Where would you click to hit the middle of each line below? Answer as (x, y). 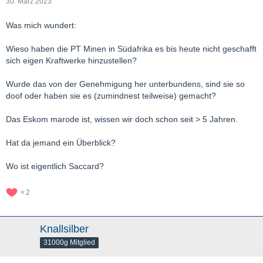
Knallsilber (64, 229)
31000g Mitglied (69, 242)
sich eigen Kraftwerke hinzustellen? (71, 60)
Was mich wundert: (41, 25)
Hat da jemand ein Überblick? (61, 143)
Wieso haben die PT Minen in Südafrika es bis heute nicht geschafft (131, 49)
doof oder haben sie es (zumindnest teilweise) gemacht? (111, 96)
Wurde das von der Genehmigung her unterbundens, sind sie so (125, 84)
